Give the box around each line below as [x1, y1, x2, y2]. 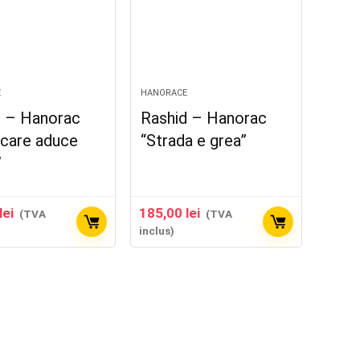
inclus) [139, 224, 175, 237]
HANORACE [141, 88, 188, 98]
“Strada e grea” [141, 131, 247, 150]
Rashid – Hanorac [141, 108, 268, 128]
